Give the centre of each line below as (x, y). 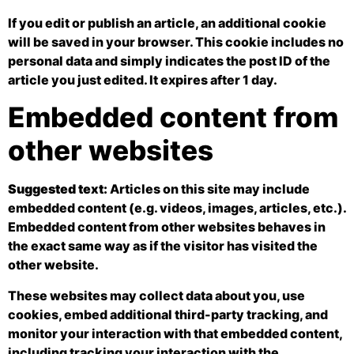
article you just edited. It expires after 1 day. (143, 79)
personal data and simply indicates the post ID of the (169, 60)
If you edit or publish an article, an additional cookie (167, 23)
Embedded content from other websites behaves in (167, 227)
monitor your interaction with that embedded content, (175, 333)
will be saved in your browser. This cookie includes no (176, 41)
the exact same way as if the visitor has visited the (163, 246)
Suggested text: (59, 189)
